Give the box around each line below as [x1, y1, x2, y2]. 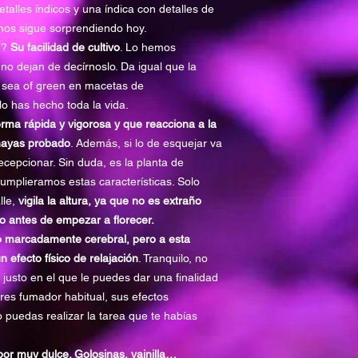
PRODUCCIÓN [260, 137, 336, 150]
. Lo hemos [120, 41, 176, 54]
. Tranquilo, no [138, 252, 208, 265]
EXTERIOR [260, 37, 316, 50]
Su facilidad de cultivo [10, 41, 120, 54]
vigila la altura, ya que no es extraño [18, 194, 201, 207]
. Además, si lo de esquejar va [70, 137, 222, 149]
